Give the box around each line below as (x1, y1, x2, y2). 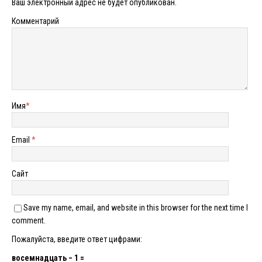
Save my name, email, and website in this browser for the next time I (23, 202, 248, 212)
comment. (12, 215, 46, 225)
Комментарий (12, 16, 59, 26)
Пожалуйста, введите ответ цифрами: (12, 234, 142, 244)
